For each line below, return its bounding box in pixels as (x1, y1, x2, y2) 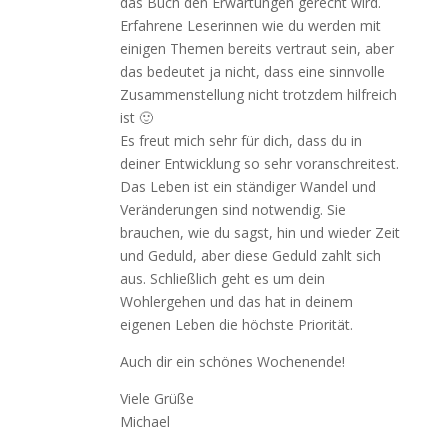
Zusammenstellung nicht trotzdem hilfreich (119, 85, 397, 104)
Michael (119, 412, 170, 431)
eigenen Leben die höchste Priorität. (119, 315, 353, 334)
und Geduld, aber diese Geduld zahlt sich (119, 246, 381, 265)
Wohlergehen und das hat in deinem (119, 292, 353, 311)
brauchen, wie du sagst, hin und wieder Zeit (119, 223, 400, 242)
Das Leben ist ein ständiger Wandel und (119, 177, 376, 196)
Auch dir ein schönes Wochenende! (119, 352, 345, 371)
